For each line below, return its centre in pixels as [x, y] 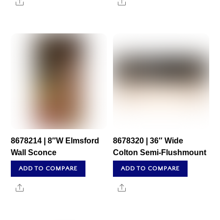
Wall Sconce [34, 152]
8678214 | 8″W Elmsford [55, 140]
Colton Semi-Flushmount [160, 152]
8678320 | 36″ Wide [148, 140]
